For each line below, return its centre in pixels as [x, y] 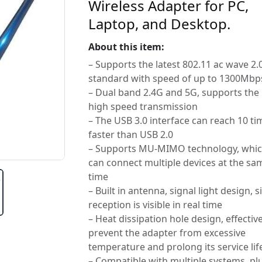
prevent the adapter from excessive [167, 233]
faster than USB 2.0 [131, 135]
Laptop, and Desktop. [159, 24]
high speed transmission [143, 106]
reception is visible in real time [155, 205]
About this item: [126, 47]
